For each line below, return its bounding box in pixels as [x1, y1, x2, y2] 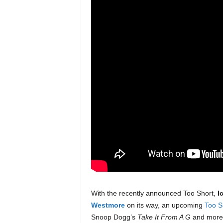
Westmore [91, 201, 125, 209]
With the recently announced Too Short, [91, 189, 218, 197]
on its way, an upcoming [124, 201, 205, 209]
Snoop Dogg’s [91, 213, 137, 221]
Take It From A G [137, 213, 191, 221]
